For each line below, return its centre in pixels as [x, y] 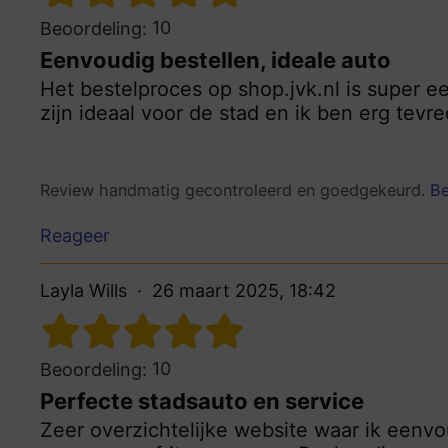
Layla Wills [83, 290]
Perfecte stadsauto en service [202, 400]
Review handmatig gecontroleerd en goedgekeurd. [235, 190]
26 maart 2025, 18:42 [244, 290]
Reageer [75, 235]
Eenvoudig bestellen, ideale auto [215, 60]
